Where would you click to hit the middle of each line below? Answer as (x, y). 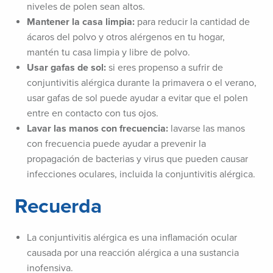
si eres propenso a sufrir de (166, 68)
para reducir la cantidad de (193, 22)
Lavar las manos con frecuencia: (99, 129)
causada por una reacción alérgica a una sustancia (133, 253)
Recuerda (58, 207)
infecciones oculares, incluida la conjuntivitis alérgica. (141, 175)
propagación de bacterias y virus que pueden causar (137, 159)
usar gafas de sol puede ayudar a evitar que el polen (137, 98)
